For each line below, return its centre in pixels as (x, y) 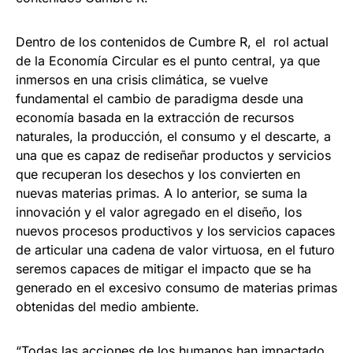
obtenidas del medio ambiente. (108, 307)
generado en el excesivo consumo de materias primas (176, 288)
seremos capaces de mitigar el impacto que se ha (163, 269)
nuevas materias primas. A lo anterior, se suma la (162, 193)
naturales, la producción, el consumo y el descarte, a (173, 137)
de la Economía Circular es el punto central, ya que (168, 61)
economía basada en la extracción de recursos (155, 118)
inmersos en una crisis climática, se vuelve (142, 80)
